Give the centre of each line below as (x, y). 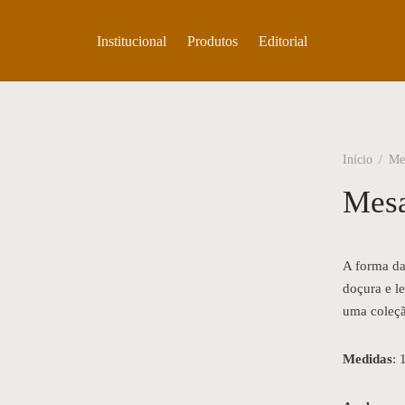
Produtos (212, 41)
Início (358, 160)
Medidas (367, 358)
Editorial (283, 41)
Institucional (132, 41)
